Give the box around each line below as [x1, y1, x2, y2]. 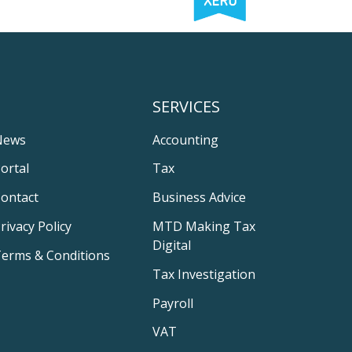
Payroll [152, 294, 194, 312]
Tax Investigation [152, 265, 256, 283]
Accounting [152, 130, 219, 148]
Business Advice [152, 189, 247, 207]
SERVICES [152, 96, 221, 118]
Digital [152, 236, 192, 254]
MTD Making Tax [152, 217, 256, 235]
